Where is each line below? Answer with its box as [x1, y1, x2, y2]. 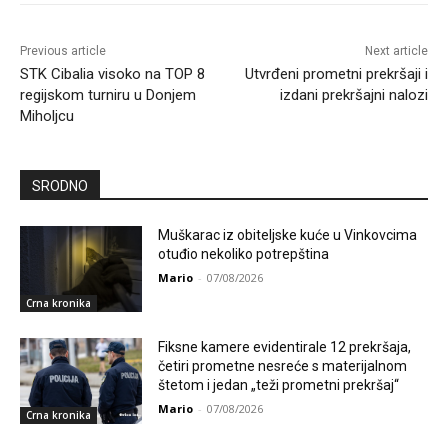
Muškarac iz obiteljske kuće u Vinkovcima [158, 227, 418, 244]
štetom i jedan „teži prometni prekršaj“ [158, 377, 400, 394]
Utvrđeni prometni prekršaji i [244, 65, 428, 84]
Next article [364, 44, 428, 59]
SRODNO [32, 178, 88, 195]
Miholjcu [20, 107, 74, 126]
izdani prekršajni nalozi [279, 86, 428, 105]
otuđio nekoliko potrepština [158, 246, 330, 263]
